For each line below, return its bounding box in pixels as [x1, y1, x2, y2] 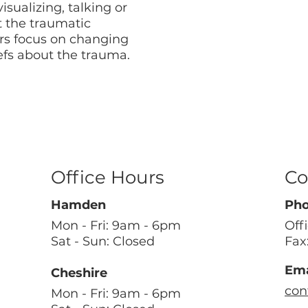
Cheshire [51, 265, 107, 280]
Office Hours [51, 166, 164, 188]
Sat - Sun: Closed [51, 233, 155, 249]
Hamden [51, 197, 106, 212]
